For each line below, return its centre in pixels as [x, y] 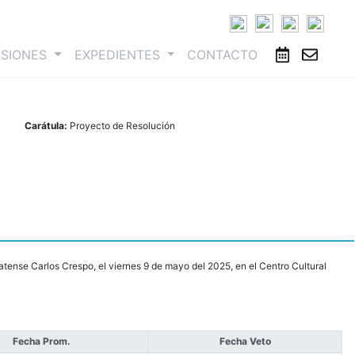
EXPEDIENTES [119, 55]
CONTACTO [223, 55]
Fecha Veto [245, 342]
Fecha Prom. [41, 342]
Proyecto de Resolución [122, 126]
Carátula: [47, 126]
